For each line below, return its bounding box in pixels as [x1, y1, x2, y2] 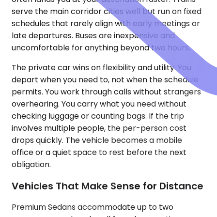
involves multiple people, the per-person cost [12, 123, 186, 134]
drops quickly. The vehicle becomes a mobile [12, 135, 182, 146]
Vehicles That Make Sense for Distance [12, 179, 203, 193]
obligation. [12, 159, 51, 170]
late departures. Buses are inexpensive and [12, 30, 175, 42]
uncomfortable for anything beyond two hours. [12, 42, 190, 54]
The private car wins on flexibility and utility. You [12, 62, 191, 74]
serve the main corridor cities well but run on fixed [12, 6, 201, 17]
